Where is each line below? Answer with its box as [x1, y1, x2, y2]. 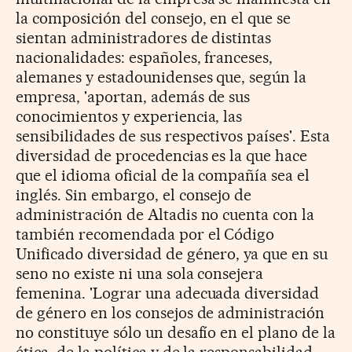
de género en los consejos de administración [16, 302, 325, 322]
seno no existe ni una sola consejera [16, 263, 264, 283]
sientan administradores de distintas [16, 27, 272, 47]
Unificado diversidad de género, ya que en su [16, 244, 328, 263]
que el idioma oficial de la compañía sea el [16, 165, 310, 185]
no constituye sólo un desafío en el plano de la [16, 322, 336, 342]
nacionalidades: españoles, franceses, [16, 47, 273, 67]
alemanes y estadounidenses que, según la [16, 67, 307, 86]
